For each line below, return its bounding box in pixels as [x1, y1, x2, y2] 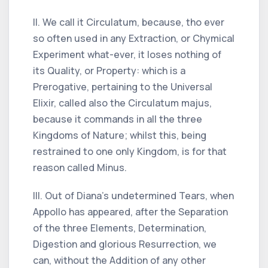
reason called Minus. [33, 160, 127, 174]
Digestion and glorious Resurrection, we [33, 237, 217, 251]
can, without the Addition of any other [33, 253, 206, 267]
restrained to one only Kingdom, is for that [33, 144, 227, 158]
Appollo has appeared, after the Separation [33, 205, 228, 218]
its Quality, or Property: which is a [33, 63, 185, 77]
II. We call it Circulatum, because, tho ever [33, 15, 224, 29]
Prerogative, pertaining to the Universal [33, 80, 212, 93]
